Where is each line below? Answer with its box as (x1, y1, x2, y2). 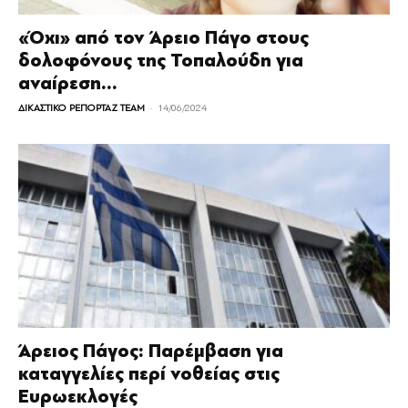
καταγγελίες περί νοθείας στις (18, 362, 280, 385)
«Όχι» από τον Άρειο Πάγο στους (18, 26, 309, 50)
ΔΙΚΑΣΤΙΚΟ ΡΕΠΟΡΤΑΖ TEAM (18, 102, 145, 115)
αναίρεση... (18, 72, 117, 96)
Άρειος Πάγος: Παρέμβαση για (18, 339, 283, 362)
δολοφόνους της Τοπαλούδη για (18, 49, 303, 73)
